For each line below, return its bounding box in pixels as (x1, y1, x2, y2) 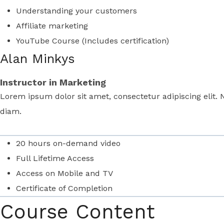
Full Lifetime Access (16, 153, 94, 163)
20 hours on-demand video (16, 138, 120, 148)
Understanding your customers (16, 6, 137, 15)
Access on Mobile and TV (16, 168, 113, 178)
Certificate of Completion (16, 183, 112, 193)
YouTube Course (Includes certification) (16, 36, 169, 45)
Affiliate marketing (16, 21, 88, 30)
